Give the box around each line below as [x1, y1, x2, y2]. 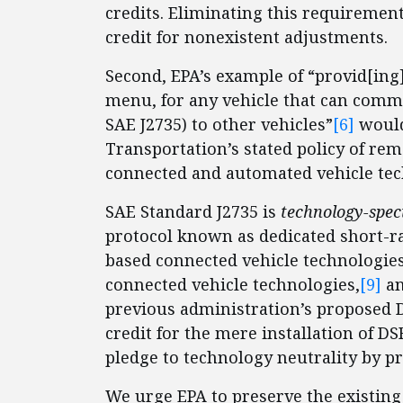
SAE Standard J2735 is [105, 201, 281, 222]
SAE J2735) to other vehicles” [105, 113, 333, 135]
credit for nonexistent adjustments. [105, 26, 397, 48]
